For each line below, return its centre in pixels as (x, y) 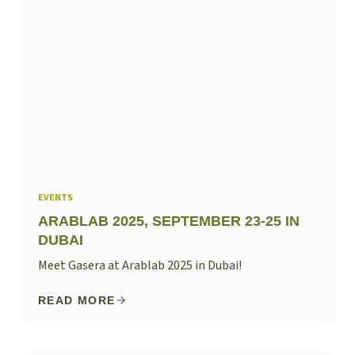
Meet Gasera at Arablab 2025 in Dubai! (140, 266)
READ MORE (77, 301)
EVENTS (55, 198)
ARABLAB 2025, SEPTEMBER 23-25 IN (169, 221)
